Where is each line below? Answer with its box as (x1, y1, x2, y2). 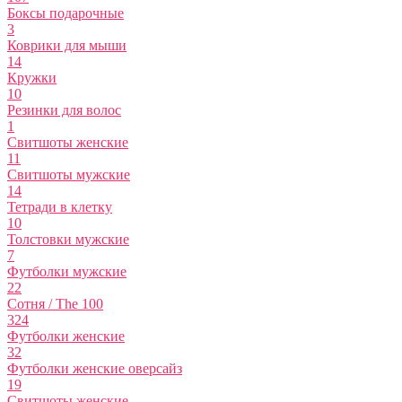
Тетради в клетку (7, 199, 112, 215)
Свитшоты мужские (7, 167, 130, 183)
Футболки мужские (7, 264, 127, 280)
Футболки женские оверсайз (7, 361, 182, 377)
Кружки (7, 70, 57, 86)
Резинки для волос (7, 102, 121, 118)
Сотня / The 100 (7, 296, 103, 312)
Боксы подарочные (7, 5, 124, 22)
